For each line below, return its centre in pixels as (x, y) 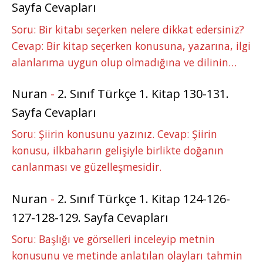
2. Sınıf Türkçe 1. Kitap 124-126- (144, 198)
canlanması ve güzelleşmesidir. (87, 167)
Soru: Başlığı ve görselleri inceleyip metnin (113, 239)
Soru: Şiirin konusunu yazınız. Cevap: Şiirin (114, 134)
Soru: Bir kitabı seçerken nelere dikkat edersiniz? (128, 29)
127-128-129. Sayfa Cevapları (90, 217)
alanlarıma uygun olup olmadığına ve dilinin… (124, 62)
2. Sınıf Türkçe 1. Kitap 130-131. (143, 94)
